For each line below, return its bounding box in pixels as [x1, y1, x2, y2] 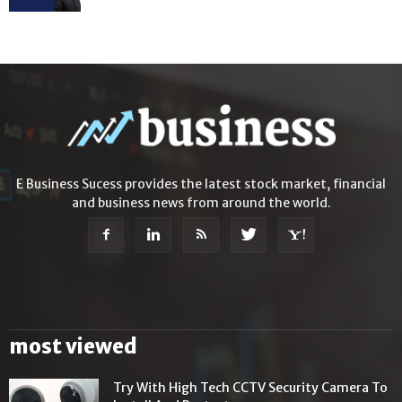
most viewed [9, 334, 137, 360]
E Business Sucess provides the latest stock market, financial [16, 176, 386, 193]
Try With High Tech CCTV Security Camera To [113, 380, 388, 397]
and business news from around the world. [71, 195, 331, 212]
